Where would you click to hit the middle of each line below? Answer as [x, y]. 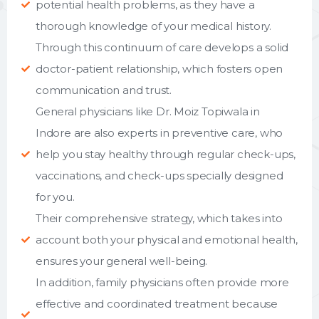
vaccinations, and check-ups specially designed [159, 175]
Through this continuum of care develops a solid [162, 47]
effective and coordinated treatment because [157, 303]
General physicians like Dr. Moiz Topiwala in [148, 111]
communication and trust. [104, 90]
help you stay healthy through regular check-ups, [166, 154]
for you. [55, 197]
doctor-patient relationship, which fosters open [159, 68]
